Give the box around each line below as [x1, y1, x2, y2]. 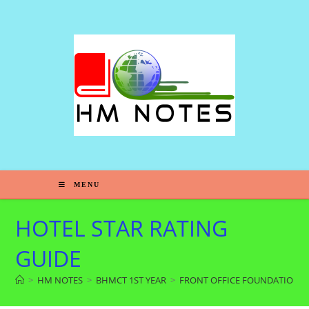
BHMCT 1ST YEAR [96, 274, 167, 286]
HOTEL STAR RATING [15, 213, 228, 243]
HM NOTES [37, 274, 83, 286]
